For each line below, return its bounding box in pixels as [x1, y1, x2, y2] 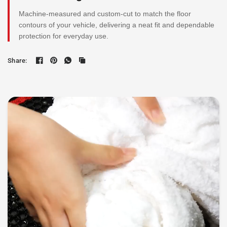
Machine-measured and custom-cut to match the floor [19, 10, 192, 18]
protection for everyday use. [19, 32, 109, 40]
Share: [8, 56, 27, 64]
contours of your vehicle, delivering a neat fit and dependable [19, 21, 215, 29]
